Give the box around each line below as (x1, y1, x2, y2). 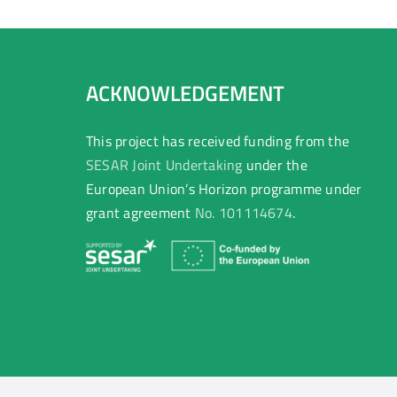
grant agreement (86, 201, 195, 223)
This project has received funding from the (86, 129, 350, 152)
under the (242, 153, 307, 175)
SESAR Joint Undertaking (86, 153, 243, 175)
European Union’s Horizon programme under (86, 177, 362, 199)
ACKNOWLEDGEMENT (86, 76, 284, 109)
